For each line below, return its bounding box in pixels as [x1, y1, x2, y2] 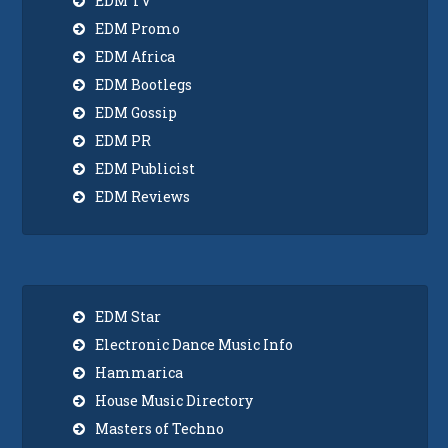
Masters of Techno [95, 418, 225, 438]
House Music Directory [95, 390, 254, 410]
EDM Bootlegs [95, 74, 193, 94]
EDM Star [95, 306, 162, 326]
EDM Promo [95, 18, 181, 38]
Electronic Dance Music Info [95, 334, 294, 354]
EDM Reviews [95, 186, 191, 206]
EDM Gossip [95, 102, 178, 122]
